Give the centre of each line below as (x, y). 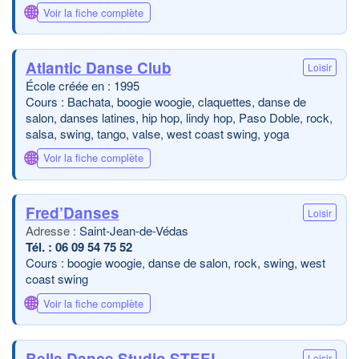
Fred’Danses (72, 213)
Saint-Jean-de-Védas (133, 230)
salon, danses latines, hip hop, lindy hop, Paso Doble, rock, (179, 117)
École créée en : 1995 (82, 85)
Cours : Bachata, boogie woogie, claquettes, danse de (165, 101)
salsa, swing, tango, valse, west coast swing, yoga (157, 133)
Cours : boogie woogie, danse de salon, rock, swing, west (175, 262)
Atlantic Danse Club (98, 67)
